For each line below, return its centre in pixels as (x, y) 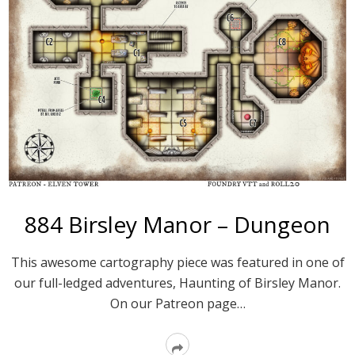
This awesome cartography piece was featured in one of (177, 262)
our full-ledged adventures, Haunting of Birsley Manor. (177, 282)
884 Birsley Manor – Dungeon (177, 224)
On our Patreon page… (177, 303)
